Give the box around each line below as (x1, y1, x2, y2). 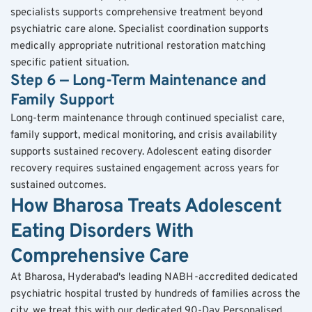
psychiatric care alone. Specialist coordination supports (10, 22, 269, 36)
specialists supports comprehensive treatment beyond (10, 6, 263, 19)
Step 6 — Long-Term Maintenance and (10, 71, 266, 91)
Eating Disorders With (10, 219, 194, 244)
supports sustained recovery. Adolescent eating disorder (10, 145, 272, 159)
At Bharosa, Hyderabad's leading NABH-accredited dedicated (10, 270, 297, 284)
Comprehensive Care (10, 244, 189, 270)
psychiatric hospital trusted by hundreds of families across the (10, 287, 300, 301)
